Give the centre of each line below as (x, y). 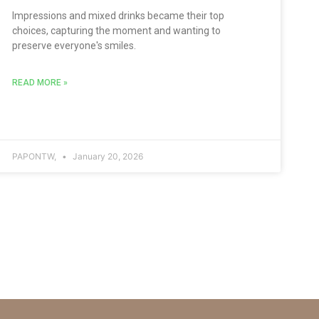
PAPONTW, (36, 156)
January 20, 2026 (107, 156)
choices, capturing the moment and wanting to (117, 30)
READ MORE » (40, 82)
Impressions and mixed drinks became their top (119, 15)
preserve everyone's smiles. (74, 45)
